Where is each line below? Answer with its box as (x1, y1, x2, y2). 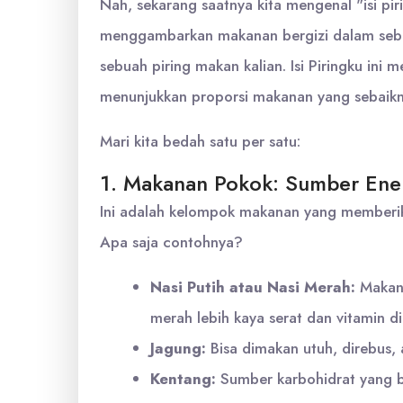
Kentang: (150, 368, 216, 390)
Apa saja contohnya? (100, 231, 243, 253)
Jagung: (150, 337, 206, 359)
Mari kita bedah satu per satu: (100, 130, 300, 152)
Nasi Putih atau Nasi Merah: (150, 276, 355, 298)
